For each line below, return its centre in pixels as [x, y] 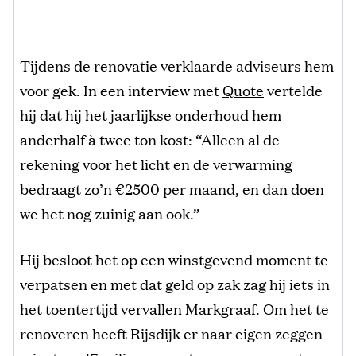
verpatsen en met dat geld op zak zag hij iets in [175, 284]
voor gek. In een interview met [121, 90]
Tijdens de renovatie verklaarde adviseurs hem [177, 66]
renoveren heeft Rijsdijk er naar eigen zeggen [171, 333]
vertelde [293, 90]
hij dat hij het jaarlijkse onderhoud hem [151, 115]
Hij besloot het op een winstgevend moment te [174, 259]
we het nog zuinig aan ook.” [110, 213]
